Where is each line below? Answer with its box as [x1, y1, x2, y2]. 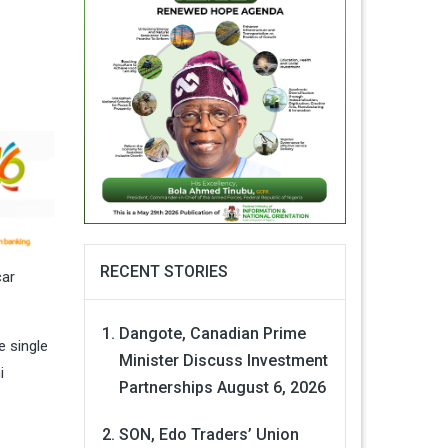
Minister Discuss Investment [118, 351, 328, 371]
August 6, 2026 [216, 378, 326, 398]
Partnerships [118, 378, 213, 398]
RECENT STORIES [99, 262, 228, 282]
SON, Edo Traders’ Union [118, 425, 299, 445]
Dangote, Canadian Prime [118, 324, 306, 344]
